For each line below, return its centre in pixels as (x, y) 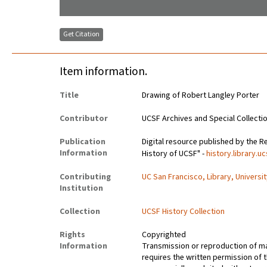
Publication (83, 142)
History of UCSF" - (174, 154)
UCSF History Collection (184, 212)
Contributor (84, 119)
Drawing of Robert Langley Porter (201, 96)
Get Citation (81, 35)
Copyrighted (164, 235)
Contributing (85, 177)
